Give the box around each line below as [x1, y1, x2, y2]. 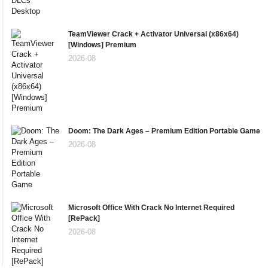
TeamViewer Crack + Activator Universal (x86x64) [68, 29, 239, 38]
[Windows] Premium [68, 40, 136, 49]
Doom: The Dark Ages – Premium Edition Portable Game [68, 126, 260, 135]
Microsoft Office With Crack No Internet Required [68, 203, 234, 212]
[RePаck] [68, 214, 100, 223]
